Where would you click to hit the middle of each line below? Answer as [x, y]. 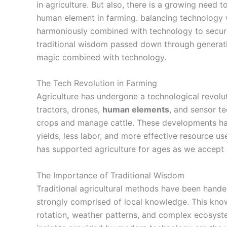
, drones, [85, 110]
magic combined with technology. [101, 57]
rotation [52, 215]
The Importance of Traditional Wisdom [110, 175]
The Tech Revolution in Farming [97, 83]
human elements [136, 110]
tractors [52, 110]
